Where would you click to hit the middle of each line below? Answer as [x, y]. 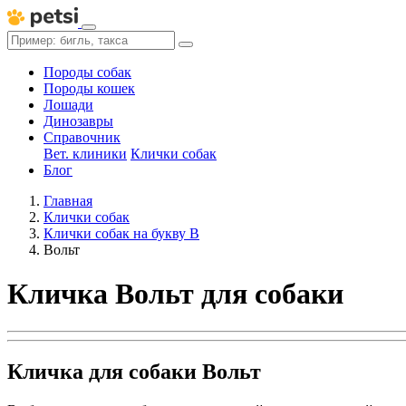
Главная [68, 201]
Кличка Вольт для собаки [175, 294]
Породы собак [87, 72]
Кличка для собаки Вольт [134, 371]
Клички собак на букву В [121, 233]
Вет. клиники [85, 154]
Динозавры [78, 121]
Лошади [68, 105]
